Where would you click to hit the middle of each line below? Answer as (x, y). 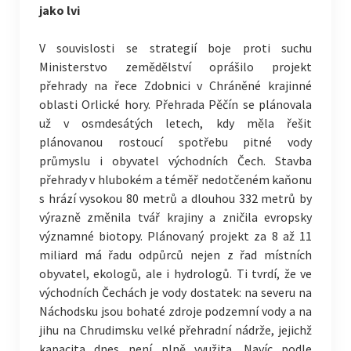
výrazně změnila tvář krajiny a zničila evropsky (175, 217)
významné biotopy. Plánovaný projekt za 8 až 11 (175, 236)
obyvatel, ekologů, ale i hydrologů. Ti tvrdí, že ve (175, 273)
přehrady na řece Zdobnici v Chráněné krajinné (175, 85)
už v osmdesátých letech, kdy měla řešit (175, 123)
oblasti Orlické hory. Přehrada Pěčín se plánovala (175, 104)
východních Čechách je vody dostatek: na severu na (175, 292)
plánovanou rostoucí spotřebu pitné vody (175, 142)
